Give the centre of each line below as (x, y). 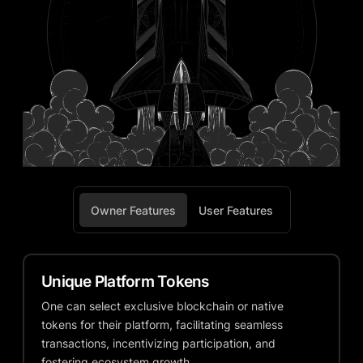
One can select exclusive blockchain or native (162, 305)
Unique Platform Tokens (125, 281)
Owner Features (133, 210)
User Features (235, 210)
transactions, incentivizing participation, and (158, 343)
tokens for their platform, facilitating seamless (162, 324)
